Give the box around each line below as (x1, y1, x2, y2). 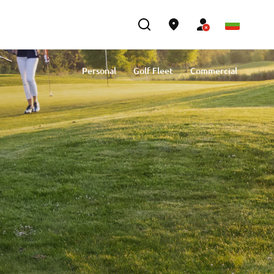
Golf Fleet (133, 65, 173, 76)
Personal (82, 65, 116, 76)
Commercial (190, 65, 237, 76)
